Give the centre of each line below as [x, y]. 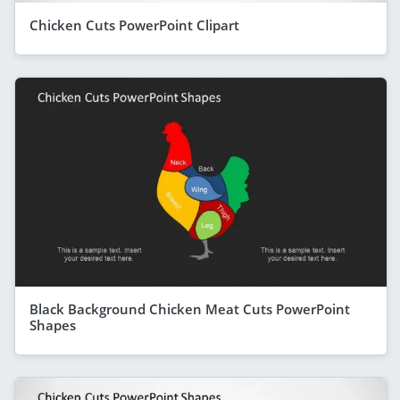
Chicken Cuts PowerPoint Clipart [134, 25]
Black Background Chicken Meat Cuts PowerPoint [190, 308]
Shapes [53, 325]
